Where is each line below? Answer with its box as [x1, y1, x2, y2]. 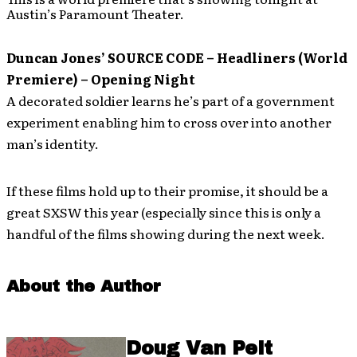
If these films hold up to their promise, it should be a [6, 180, 328, 200]
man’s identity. [6, 133, 99, 153]
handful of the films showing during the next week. [6, 223, 325, 243]
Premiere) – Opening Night [6, 69, 195, 88]
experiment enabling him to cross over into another [6, 112, 331, 131]
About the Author [6, 277, 161, 295]
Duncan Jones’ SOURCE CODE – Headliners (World [6, 47, 347, 67]
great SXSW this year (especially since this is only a [6, 202, 321, 222]
